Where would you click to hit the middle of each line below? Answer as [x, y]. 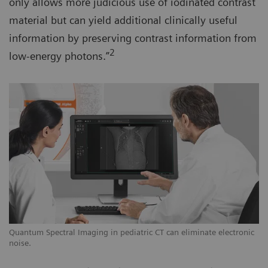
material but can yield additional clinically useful [123, 20]
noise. [20, 243]
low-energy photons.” [59, 56]
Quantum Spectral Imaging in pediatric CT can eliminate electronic [132, 232]
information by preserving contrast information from [133, 38]
